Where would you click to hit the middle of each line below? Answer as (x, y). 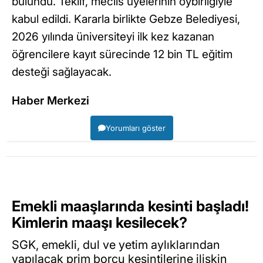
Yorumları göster (135, 128)
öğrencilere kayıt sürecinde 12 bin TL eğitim (122, 54)
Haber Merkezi (50, 100)
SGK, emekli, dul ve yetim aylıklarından (116, 245)
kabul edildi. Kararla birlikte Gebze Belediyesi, (126, 19)
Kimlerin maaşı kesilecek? (100, 222)
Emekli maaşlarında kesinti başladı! (130, 206)
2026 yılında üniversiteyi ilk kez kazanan (113, 36)
